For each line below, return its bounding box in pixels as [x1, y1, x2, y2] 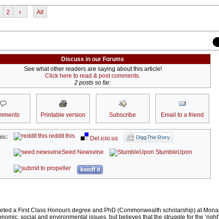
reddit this [47, 132, 75, 140]
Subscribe [109, 111, 136, 119]
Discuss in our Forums [61, 56, 124, 63]
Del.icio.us [88, 135, 118, 142]
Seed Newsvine [62, 149, 104, 156]
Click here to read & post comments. [45, 72, 140, 80]
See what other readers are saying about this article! [23, 66, 162, 73]
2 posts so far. [74, 79, 111, 87]
